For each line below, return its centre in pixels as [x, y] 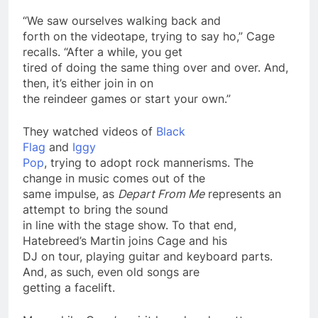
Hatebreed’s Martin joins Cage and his [125, 240]
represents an [243, 193]
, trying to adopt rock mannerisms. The [149, 162]
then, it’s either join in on [88, 83]
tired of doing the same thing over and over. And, [155, 67]
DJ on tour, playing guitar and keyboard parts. [148, 256]
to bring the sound [117, 209]
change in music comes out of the [114, 178]
